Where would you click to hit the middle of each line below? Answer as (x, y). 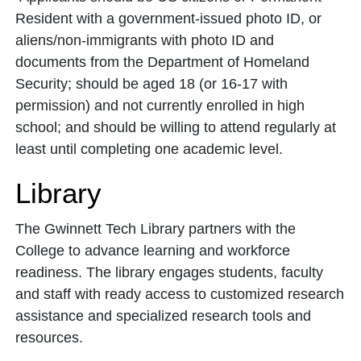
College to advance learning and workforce (153, 251)
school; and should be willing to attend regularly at (176, 127)
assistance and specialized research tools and (163, 316)
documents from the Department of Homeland (162, 62)
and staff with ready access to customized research (180, 294)
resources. (49, 338)
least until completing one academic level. (149, 149)
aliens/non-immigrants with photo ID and (145, 40)
